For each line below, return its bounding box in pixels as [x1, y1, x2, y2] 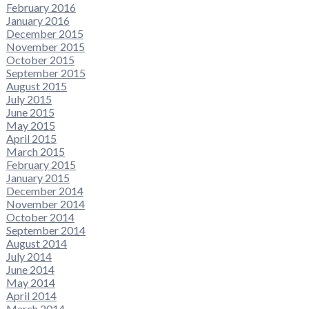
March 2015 [6, 145, 65, 159]
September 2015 [6, 66, 86, 80]
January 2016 [6, 14, 70, 28]
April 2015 [6, 132, 57, 146]
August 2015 [6, 79, 67, 93]
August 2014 [6, 237, 67, 250]
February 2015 [6, 158, 76, 172]
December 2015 [6, 27, 83, 41]
